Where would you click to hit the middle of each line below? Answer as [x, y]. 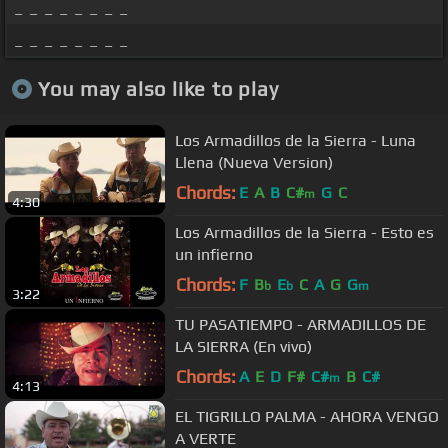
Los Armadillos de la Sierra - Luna [295, 140]
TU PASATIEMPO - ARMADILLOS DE [300, 324]
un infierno [214, 254]
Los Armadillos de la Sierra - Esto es [304, 232]
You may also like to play [158, 88]
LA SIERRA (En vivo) [243, 346]
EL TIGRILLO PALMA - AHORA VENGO [252, 416]
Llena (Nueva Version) [254, 162]
